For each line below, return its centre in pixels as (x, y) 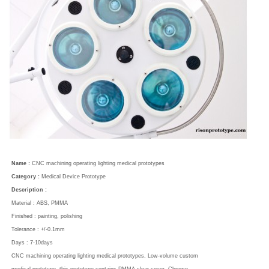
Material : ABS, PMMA (39, 203)
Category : (25, 177)
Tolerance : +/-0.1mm (38, 230)
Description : (29, 190)
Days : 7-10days (32, 243)
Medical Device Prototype (73, 177)
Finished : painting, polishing (47, 216)
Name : (20, 164)
